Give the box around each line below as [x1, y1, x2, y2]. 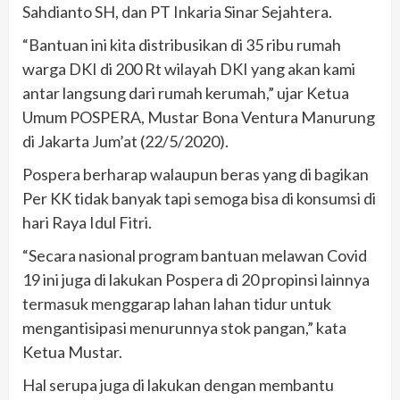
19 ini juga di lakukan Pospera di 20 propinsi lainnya [22, 269, 370, 289]
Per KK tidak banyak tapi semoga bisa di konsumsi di [22, 187, 376, 208]
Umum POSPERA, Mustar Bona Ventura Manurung [22, 106, 375, 127]
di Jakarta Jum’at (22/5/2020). [22, 130, 229, 151]
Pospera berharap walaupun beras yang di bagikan [22, 163, 369, 184]
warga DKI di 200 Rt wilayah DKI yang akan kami [22, 58, 355, 79]
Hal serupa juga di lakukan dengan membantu [22, 374, 334, 395]
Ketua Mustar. [22, 341, 122, 362]
